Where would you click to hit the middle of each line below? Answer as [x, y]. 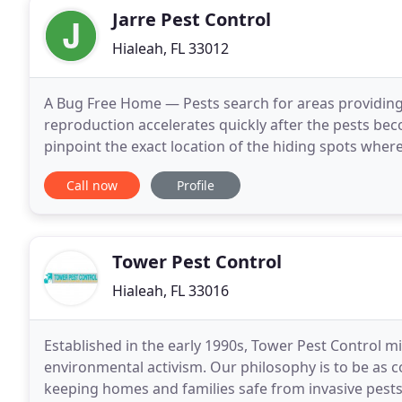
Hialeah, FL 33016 [170, 291]
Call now [92, 185]
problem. [75, 168]
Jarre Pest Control [192, 19]
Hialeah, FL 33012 [170, 48]
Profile [196, 185]
